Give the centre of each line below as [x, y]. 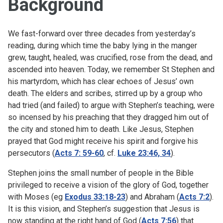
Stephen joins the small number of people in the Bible [101, 173]
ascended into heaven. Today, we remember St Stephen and [111, 69]
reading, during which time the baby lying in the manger [103, 45]
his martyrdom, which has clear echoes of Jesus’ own [101, 81]
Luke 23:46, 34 [144, 153]
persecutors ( [31, 153]
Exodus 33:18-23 [95, 197]
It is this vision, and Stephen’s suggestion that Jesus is [104, 209]
